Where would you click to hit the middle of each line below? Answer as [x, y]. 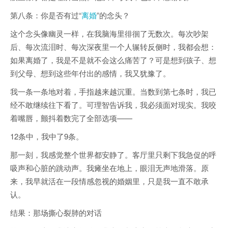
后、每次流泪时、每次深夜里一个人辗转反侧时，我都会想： [113, 47]
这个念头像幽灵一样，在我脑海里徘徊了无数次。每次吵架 [109, 34]
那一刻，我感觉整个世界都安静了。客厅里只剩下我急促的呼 [113, 155]
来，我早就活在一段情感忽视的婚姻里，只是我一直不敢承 [109, 181]
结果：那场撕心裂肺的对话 [56, 213]
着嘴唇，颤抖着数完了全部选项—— [71, 118]
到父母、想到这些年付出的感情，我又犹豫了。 [90, 73]
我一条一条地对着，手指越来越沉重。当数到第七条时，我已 [113, 92]
